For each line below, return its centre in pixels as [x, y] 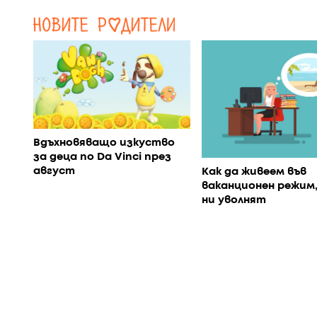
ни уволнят [234, 201]
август [54, 171]
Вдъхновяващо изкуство [104, 143]
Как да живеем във [254, 172]
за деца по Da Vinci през [102, 157]
